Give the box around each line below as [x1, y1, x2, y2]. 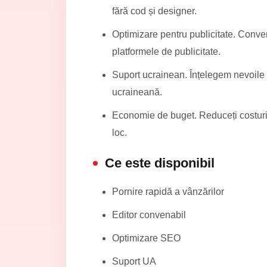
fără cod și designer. [112, 6, 197, 16]
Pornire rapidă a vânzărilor [112, 187, 224, 197]
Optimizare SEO [112, 233, 181, 243]
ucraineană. [112, 87, 162, 97]
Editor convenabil [112, 210, 186, 220]
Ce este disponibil [105, 156, 215, 170]
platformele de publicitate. [112, 46, 221, 57]
